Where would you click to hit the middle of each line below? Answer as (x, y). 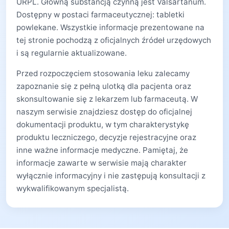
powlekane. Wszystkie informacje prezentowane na (110, 27)
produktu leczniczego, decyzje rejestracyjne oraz (106, 137)
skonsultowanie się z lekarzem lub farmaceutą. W (107, 99)
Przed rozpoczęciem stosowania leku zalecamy (103, 73)
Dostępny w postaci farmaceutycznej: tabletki (100, 15)
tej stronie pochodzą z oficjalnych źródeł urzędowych (114, 40)
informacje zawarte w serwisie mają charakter (101, 163)
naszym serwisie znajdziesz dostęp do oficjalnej (104, 112)
